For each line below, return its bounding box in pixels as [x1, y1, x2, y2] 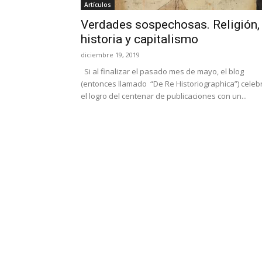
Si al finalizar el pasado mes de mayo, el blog [81, 66, 244, 77]
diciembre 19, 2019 [81, 50, 140, 59]
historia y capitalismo [81, 32, 198, 46]
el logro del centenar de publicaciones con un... [81, 91, 247, 101]
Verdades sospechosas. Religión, [81, 18, 260, 32]
